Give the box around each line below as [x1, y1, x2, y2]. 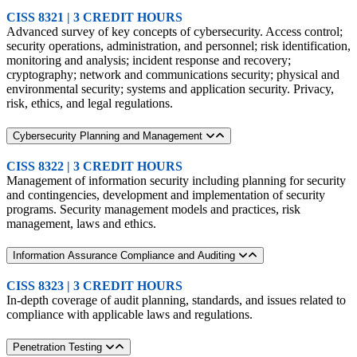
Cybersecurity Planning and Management [13, 129, 206, 142]
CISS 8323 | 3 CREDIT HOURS [6, 279, 182, 293]
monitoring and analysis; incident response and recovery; [6, 53, 291, 68]
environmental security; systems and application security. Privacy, [6, 82, 334, 96]
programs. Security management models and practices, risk [6, 202, 300, 216]
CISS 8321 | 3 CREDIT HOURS [6, 10, 182, 25]
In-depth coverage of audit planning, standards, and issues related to [6, 293, 346, 308]
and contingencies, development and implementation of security [6, 187, 325, 202]
